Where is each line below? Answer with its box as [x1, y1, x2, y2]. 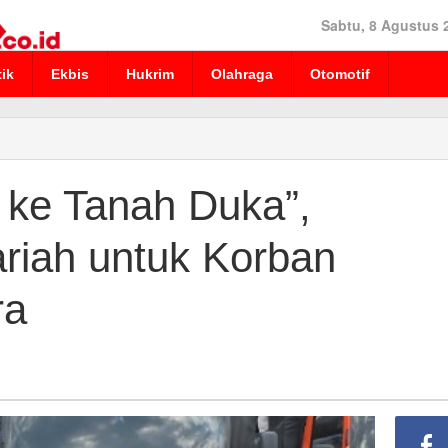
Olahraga [211, 66, 273, 82]
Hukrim [126, 66, 174, 82]
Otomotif [310, 66, 370, 82]
